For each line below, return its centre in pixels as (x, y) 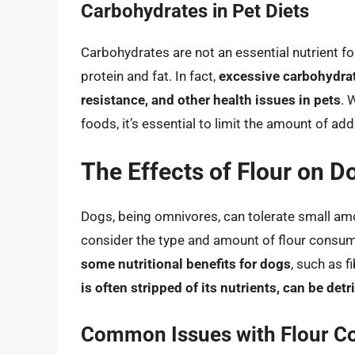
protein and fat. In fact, (150, 76)
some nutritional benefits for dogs (186, 264)
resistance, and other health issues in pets (211, 99)
